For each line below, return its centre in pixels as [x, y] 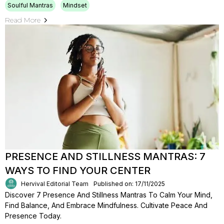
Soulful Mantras [30, 5]
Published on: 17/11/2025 [129, 183]
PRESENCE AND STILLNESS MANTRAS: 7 [105, 156]
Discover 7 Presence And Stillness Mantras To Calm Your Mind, [109, 195]
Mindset [75, 5]
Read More [23, 20]
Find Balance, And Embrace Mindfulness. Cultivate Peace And [106, 205]
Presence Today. [33, 216]
